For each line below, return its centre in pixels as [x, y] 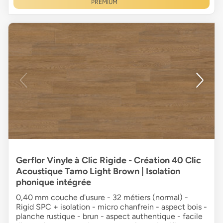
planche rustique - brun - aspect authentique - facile [109, 216]
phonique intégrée [54, 182]
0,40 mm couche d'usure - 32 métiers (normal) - [102, 197]
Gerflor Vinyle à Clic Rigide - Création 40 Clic [109, 160]
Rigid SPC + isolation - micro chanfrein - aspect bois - [111, 207]
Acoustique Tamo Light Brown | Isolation [98, 171]
